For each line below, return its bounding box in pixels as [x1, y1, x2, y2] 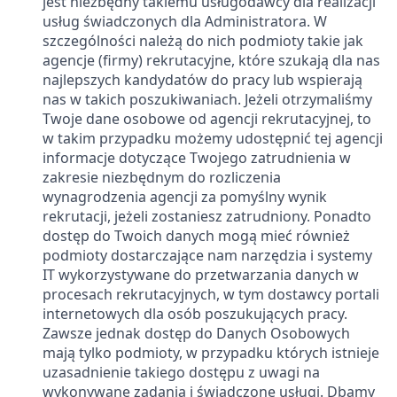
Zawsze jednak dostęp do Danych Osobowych [43, 323, 350, 343]
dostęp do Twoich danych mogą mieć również [43, 226, 350, 245]
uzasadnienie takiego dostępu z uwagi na [43, 362, 320, 382]
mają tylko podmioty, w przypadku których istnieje [43, 343, 379, 362]
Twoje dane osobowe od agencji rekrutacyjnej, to [43, 109, 371, 128]
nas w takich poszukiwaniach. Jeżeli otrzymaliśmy [43, 90, 372, 109]
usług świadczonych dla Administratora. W [43, 12, 327, 31]
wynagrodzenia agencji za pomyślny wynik [43, 187, 327, 206]
